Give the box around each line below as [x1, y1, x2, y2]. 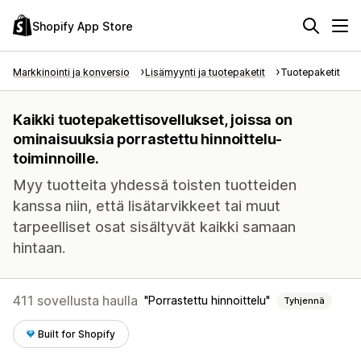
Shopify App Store [32, 19, 133, 33]
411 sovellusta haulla [13, 293, 138, 309]
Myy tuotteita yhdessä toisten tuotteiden [13, 176, 297, 193]
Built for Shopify [38, 328, 116, 340]
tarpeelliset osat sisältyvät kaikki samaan [13, 218, 296, 235]
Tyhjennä [284, 295, 325, 306]
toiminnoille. [13, 150, 99, 167]
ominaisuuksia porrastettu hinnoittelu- [13, 131, 283, 147]
